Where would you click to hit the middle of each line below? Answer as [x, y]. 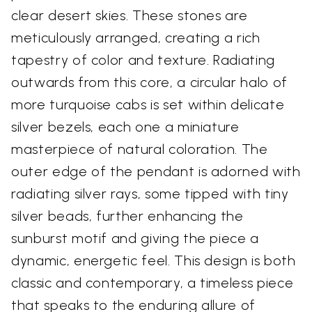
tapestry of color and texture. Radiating [143, 60]
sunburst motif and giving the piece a [135, 239]
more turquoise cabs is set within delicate [148, 105]
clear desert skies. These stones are [130, 16]
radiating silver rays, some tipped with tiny [150, 194]
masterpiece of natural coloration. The [140, 149]
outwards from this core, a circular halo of [149, 83]
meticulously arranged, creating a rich [136, 38]
